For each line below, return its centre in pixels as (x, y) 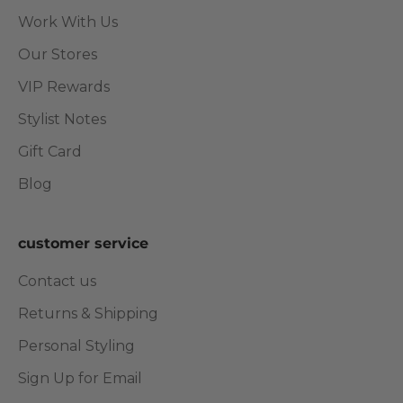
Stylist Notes (62, 120)
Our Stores (58, 55)
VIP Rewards (64, 87)
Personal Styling (76, 346)
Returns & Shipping (88, 314)
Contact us (57, 282)
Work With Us (68, 22)
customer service (83, 244)
